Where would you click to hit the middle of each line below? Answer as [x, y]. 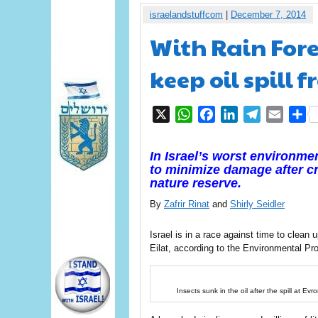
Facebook [240, 114]
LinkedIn [259, 114]
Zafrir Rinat [187, 204]
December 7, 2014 [268, 15]
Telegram [284, 114]
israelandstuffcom [186, 15]
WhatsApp [219, 114]
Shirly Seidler [257, 204]
